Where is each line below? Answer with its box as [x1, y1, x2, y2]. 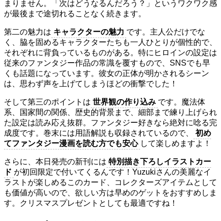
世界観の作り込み [93, 98, 156, 107]
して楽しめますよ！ [140, 139, 211, 148]
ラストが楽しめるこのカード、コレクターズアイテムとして [4, 178, 217, 187]
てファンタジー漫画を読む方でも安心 [4, 139, 138, 148]
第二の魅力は [4, 28, 51, 37]
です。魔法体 [158, 98, 205, 107]
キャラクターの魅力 [53, 28, 124, 37]
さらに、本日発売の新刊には [4, 157, 107, 166]
